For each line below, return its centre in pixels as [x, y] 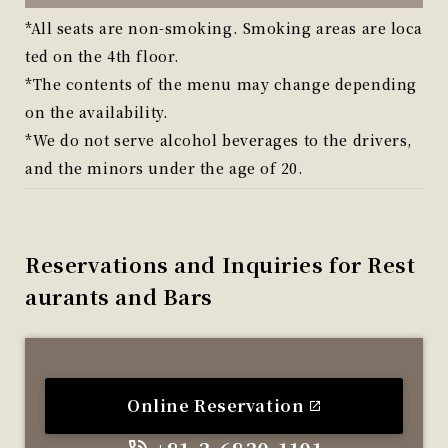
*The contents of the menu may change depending [221, 84]
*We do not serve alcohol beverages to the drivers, [219, 140]
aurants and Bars [119, 296]
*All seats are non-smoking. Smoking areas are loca [224, 28]
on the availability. [97, 112]
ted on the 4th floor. [102, 56]
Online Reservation [216, 405]
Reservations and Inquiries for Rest [220, 264]
